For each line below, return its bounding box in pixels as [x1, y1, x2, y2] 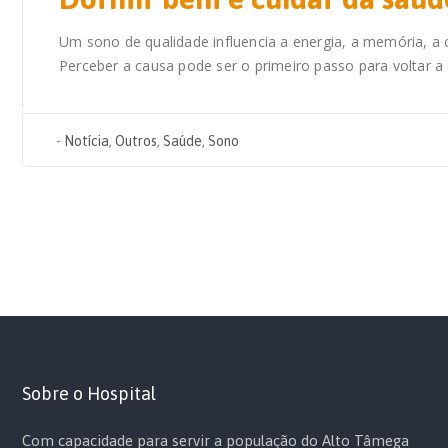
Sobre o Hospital [22, 383, 156, 405]
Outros [115, 133, 157, 150]
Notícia [64, 133, 109, 150]
